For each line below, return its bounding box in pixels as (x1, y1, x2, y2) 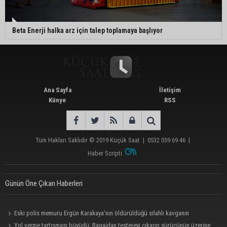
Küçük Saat (110, 136, 140, 144)
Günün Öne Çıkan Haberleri (5, 178, 83, 188)
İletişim (159, 86, 181, 94)
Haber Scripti (88, 149, 123, 157)
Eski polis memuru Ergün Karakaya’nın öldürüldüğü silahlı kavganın (14, 209, 190, 217)
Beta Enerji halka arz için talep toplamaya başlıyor (12, 26, 163, 34)
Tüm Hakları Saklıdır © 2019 (35, 136, 110, 144)
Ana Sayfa (43, 86, 71, 94)
